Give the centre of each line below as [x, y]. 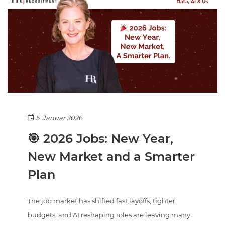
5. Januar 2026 [59, 117]
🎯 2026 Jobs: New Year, [100, 138]
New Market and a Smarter [111, 156]
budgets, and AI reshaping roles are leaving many [109, 215]
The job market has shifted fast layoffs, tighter [101, 201]
